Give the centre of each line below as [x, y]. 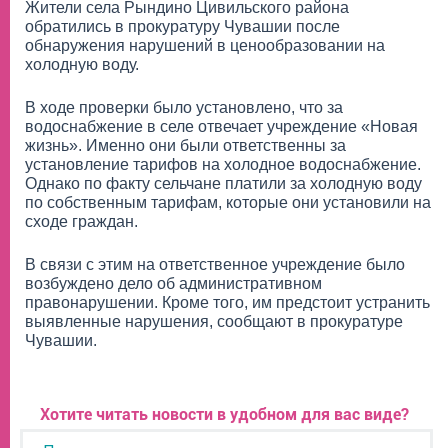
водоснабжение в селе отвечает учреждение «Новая [221, 126]
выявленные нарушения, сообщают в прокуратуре [214, 321]
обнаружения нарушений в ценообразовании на [205, 45]
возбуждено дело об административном [173, 283]
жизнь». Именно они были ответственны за [185, 145]
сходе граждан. [81, 221]
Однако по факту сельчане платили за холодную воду [223, 183]
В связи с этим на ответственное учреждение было [215, 264]
